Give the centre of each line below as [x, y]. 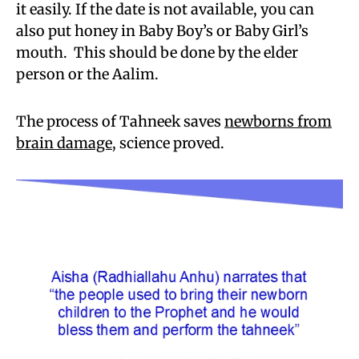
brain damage [64, 143]
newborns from [278, 121]
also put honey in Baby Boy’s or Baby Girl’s [162, 30]
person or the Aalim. [87, 74]
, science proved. [168, 143]
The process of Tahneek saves [120, 121]
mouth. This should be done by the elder [157, 52]
